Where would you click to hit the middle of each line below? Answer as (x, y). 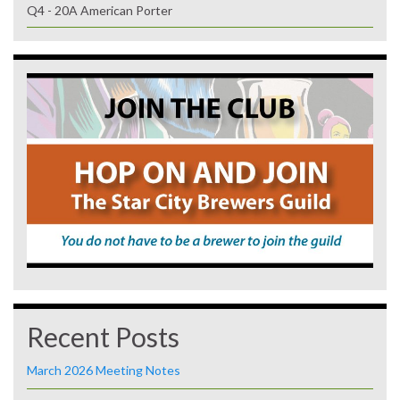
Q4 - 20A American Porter (100, 10)
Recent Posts (103, 336)
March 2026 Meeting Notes (104, 370)
